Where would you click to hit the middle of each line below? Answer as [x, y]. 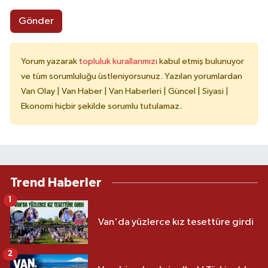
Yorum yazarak [50, 62]
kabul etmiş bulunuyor [202, 62]
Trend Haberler [56, 183]
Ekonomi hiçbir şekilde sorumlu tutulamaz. [101, 106]
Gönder [36, 22]
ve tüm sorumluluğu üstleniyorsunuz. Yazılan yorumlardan [132, 77]
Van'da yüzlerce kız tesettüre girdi [176, 223]
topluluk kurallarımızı [119, 62]
